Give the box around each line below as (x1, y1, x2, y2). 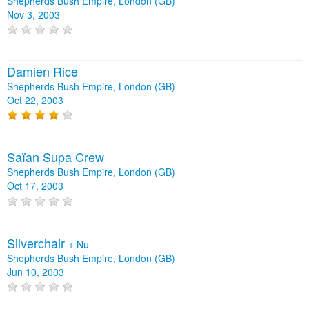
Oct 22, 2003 (7, 93, 63, 108)
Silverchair (7, 233, 68, 252)
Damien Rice (7, 62, 78, 81)
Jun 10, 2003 (7, 264, 64, 279)
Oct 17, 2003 (7, 179, 63, 193)
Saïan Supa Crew (7, 148, 104, 166)
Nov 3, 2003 (7, 7, 60, 21)
